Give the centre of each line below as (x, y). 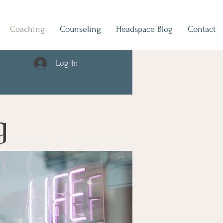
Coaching (27, 29)
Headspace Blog (144, 29)
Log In (67, 63)
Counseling (80, 29)
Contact (202, 29)
